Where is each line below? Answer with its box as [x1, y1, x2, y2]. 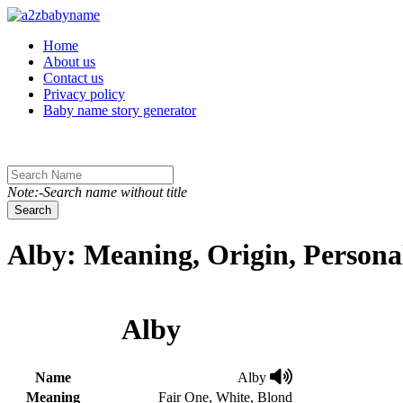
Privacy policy [43, 86, 125, 102]
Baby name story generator [43, 103, 196, 118]
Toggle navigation [6, 6, 109, 22]
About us [43, 54, 95, 69]
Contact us [43, 70, 103, 85]
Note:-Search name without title [7, 184, 187, 200]
